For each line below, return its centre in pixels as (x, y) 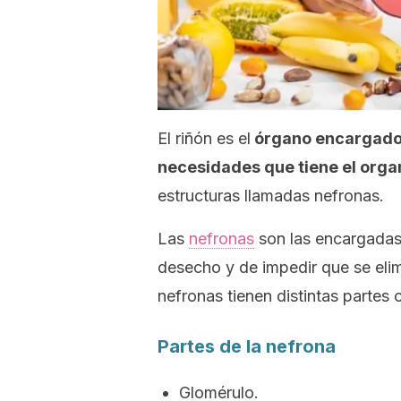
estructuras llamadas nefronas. (271, 196)
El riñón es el (204, 138)
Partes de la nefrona (247, 346)
